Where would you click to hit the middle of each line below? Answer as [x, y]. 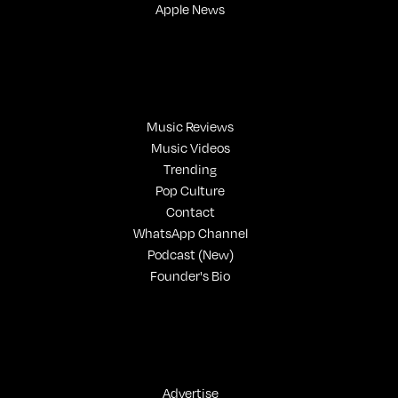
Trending [191, 168]
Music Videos [190, 147]
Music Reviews [191, 126]
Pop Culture [191, 190]
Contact [190, 211]
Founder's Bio [191, 275]
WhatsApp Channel [190, 232]
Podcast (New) [190, 254]
